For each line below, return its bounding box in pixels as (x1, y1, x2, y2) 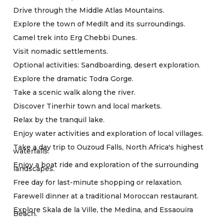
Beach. (13, 209, 37, 218)
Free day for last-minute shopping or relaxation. (13, 178, 182, 187)
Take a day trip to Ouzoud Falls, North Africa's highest (13, 143, 203, 152)
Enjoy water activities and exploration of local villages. (13, 129, 203, 138)
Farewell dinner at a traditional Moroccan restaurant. (13, 192, 198, 200)
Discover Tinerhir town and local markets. (13, 102, 162, 110)
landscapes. (13, 164, 55, 173)
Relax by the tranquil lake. (13, 115, 105, 124)
